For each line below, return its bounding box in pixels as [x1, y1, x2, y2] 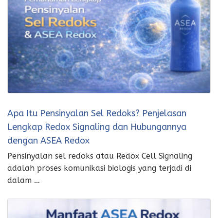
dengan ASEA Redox [7, 135, 90, 146]
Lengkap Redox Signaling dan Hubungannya [7, 122, 186, 133]
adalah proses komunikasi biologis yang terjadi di [7, 163, 191, 173]
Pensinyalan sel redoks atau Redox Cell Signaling [7, 151, 192, 161]
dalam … [7, 176, 40, 185]
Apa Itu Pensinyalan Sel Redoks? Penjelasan [7, 108, 186, 119]
